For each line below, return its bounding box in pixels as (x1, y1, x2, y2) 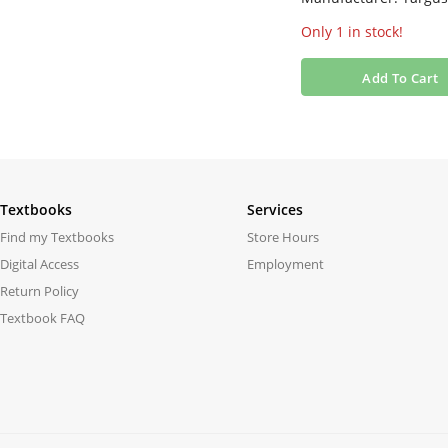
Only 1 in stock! (301, 22, 404, 41)
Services (247, 200, 303, 219)
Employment (247, 255, 324, 273)
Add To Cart (362, 69, 439, 87)
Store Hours (247, 228, 319, 246)
